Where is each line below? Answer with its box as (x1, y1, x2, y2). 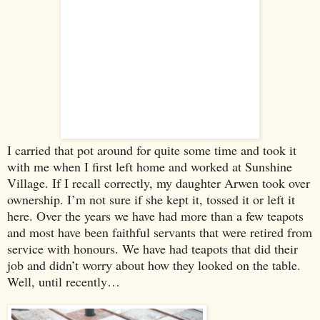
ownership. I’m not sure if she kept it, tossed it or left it (7, 190, 295, 208)
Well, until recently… (7, 272, 120, 290)
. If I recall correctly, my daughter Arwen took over (45, 174, 310, 191)
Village (7, 174, 45, 191)
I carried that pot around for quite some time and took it (7, 141, 296, 159)
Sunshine (245, 157, 292, 175)
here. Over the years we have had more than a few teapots (7, 206, 304, 224)
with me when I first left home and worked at (7, 157, 245, 175)
